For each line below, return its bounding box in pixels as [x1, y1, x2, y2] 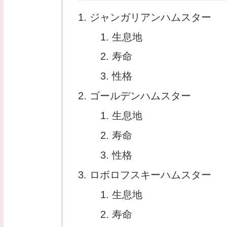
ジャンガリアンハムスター [90, 11, 212, 23]
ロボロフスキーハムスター [90, 169, 212, 181]
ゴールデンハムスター [90, 90, 192, 102]
